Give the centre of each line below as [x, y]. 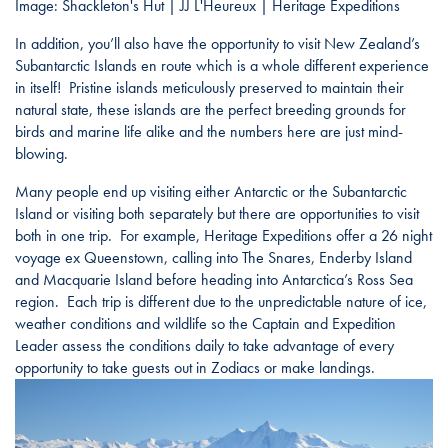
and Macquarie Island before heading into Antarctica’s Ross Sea [214, 279]
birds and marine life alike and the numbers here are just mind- [209, 131]
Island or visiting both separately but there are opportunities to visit [217, 213]
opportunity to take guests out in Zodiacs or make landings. [195, 367]
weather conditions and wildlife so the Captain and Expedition [205, 323]
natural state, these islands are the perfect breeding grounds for [210, 109]
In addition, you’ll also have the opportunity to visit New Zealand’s [217, 43]
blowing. [41, 153]
